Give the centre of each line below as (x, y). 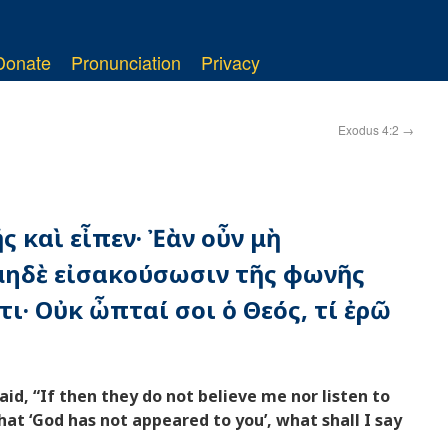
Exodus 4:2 (370, 129)
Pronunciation (126, 62)
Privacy (230, 62)
